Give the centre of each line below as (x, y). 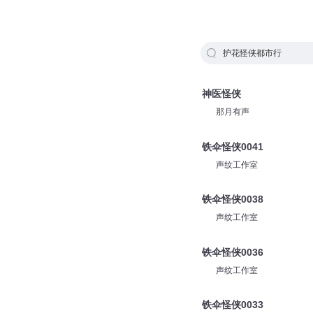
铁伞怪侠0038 (232, 199)
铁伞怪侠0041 (232, 146)
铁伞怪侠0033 (232, 305)
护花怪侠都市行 (252, 53)
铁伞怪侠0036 (232, 252)
